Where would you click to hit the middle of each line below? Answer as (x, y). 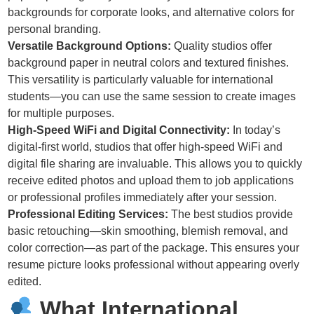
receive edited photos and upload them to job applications (151, 181)
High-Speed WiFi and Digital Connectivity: (119, 130)
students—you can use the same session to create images (152, 97)
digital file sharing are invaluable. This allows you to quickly (155, 164)
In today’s (255, 130)
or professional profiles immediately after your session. (143, 198)
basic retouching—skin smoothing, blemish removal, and (148, 231)
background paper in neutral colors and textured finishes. (149, 63)
